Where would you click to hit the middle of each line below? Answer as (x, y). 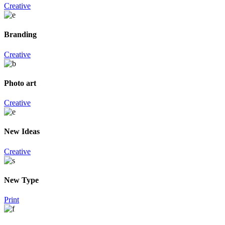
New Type (21, 180)
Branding (20, 35)
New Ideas (22, 132)
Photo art (20, 83)
